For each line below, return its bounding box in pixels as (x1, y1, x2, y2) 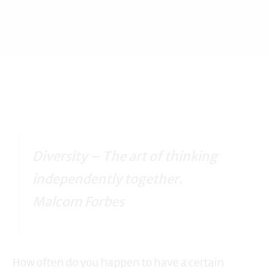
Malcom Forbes (32, 194, 124, 211)
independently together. (32, 171, 182, 188)
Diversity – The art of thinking (32, 148, 217, 165)
